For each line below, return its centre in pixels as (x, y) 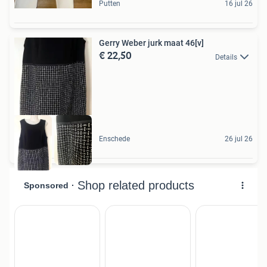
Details (226, 57)
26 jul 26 (239, 139)
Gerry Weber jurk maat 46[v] (151, 43)
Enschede (114, 139)
